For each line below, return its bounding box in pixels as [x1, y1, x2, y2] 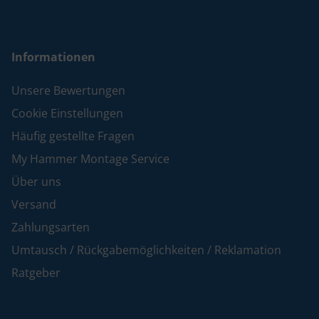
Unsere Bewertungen [11, 83, 125, 99]
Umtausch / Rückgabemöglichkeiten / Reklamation [11, 242, 281, 258]
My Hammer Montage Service [11, 151, 169, 167]
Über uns [11, 174, 61, 190]
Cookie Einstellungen [11, 105, 123, 122]
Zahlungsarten [11, 219, 90, 236]
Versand [11, 197, 56, 213]
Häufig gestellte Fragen [11, 128, 135, 145]
